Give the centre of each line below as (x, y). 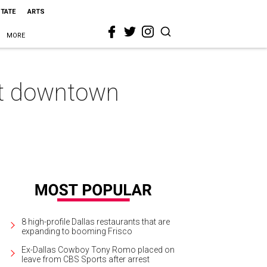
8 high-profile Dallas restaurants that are (96, 221)
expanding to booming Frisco (77, 231)
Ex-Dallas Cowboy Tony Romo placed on (98, 249)
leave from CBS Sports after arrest (86, 259)
